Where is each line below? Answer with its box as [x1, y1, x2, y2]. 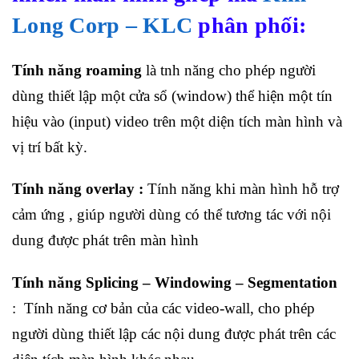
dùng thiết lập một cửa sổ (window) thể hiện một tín [12, 87, 333, 104]
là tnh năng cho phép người [142, 61, 316, 79]
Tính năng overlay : [12, 180, 143, 198]
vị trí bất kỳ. [12, 138, 87, 155]
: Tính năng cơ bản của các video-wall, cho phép [12, 300, 315, 317]
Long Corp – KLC [12, 12, 193, 38]
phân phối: [192, 12, 307, 38]
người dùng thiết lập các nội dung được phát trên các [12, 325, 336, 343]
